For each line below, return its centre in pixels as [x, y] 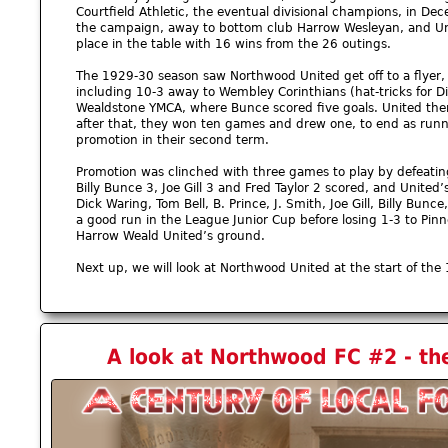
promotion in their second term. [172, 140]
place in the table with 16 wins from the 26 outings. [233, 44]
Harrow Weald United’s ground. [170, 236]
